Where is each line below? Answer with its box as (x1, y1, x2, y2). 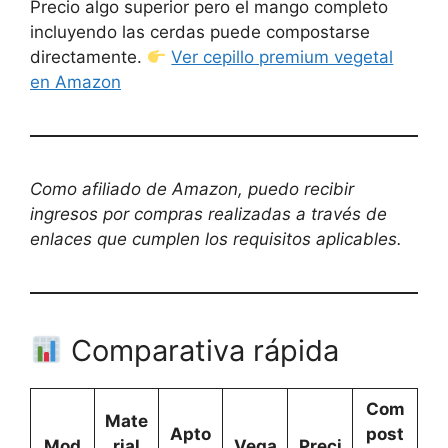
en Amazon (30, 72, 121, 93)
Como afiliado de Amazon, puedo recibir (30, 179, 354, 200)
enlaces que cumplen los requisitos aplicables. (30, 229, 402, 250)
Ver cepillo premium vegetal (171, 47, 394, 68)
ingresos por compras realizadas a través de (30, 204, 387, 225)
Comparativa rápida (63, 333, 340, 369)
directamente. (30, 47, 147, 68)
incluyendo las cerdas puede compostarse (30, 22, 370, 43)
